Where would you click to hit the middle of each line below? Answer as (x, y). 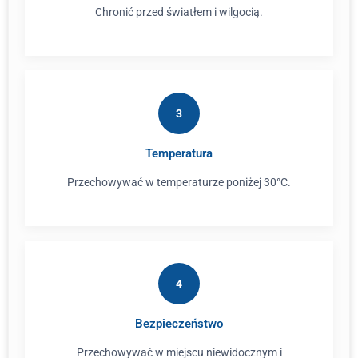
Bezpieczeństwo (179, 324)
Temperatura (179, 153)
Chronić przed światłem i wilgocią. (179, 12)
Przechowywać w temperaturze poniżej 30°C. (179, 182)
